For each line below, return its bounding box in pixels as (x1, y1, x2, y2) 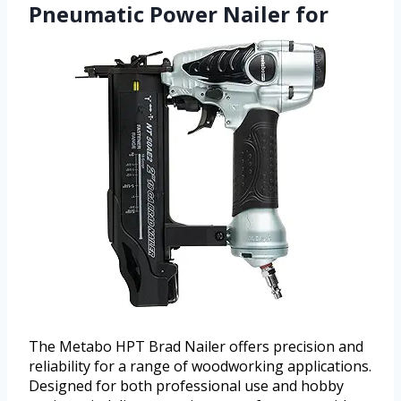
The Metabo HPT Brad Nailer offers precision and (29, 336, 363, 356)
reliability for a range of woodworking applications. (29, 355, 371, 376)
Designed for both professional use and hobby (29, 375, 344, 396)
